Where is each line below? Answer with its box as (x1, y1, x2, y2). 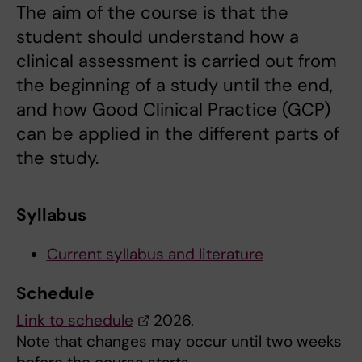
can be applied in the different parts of (16, 122, 339, 146)
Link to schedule (16, 310, 133, 331)
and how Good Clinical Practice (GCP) (16, 98, 330, 122)
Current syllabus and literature (46, 244, 263, 265)
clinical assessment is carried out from (16, 49, 337, 74)
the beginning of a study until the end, (16, 74, 333, 98)
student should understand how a (16, 25, 299, 49)
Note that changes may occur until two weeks (16, 331, 342, 352)
